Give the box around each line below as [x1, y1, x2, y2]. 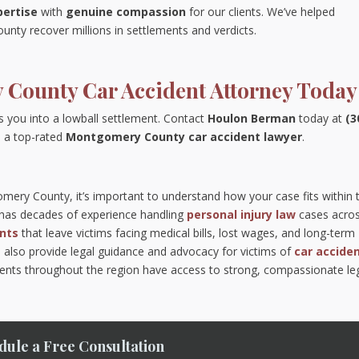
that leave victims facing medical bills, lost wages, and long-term [18, 225, 356, 240]
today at [296, 111, 346, 126]
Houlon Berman [208, 111, 296, 126]
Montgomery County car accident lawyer [66, 129, 303, 144]
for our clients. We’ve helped [186, 4, 336, 19]
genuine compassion [66, 4, 187, 19]
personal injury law [187, 207, 296, 222]
